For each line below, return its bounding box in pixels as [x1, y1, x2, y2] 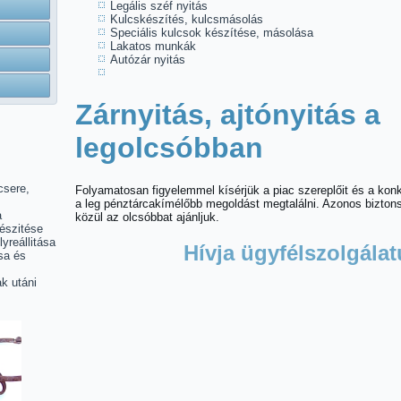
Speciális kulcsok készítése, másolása [110, 26, 313, 39]
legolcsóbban [75, 132, 263, 164]
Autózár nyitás [110, 53, 185, 66]
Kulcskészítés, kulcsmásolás [110, 13, 263, 26]
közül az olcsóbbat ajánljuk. [75, 210, 219, 224]
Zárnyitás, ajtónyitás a [75, 98, 380, 131]
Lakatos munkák [110, 39, 196, 53]
